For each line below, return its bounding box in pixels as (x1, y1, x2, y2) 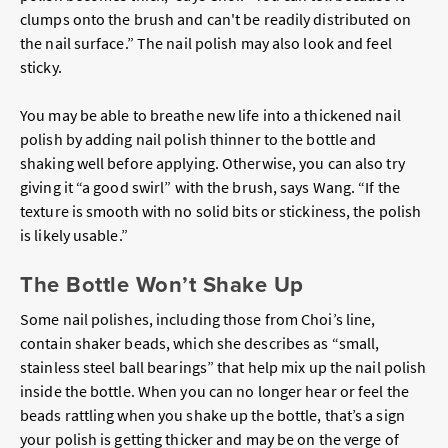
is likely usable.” (20, 224, 134, 245)
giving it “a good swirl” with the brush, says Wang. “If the (20, 176, 400, 197)
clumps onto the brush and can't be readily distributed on (20, 8, 411, 29)
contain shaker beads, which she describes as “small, (20, 332, 380, 353)
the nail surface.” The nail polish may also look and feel (20, 32, 392, 53)
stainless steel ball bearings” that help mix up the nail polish (20, 356, 427, 377)
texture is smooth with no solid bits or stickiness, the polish (20, 200, 422, 221)
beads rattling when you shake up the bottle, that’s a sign (20, 404, 405, 425)
